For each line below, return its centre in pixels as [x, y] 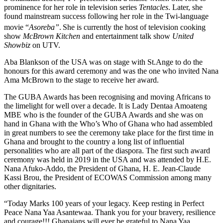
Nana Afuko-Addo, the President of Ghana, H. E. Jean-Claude [102, 169]
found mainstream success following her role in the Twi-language [106, 16]
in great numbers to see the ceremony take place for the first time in [109, 133]
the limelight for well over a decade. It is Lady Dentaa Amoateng [106, 106]
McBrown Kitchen [52, 36]
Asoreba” [44, 27]
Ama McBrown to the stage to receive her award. [81, 80]
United [183, 36]
